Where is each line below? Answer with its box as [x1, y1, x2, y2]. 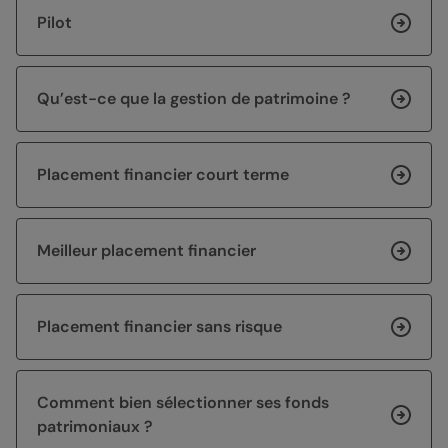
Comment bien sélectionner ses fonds [37, 392, 329, 414]
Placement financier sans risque [37, 316, 282, 338]
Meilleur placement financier [37, 240, 256, 262]
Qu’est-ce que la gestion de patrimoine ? [37, 88, 351, 110]
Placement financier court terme [37, 164, 289, 186]
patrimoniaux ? [37, 416, 153, 438]
